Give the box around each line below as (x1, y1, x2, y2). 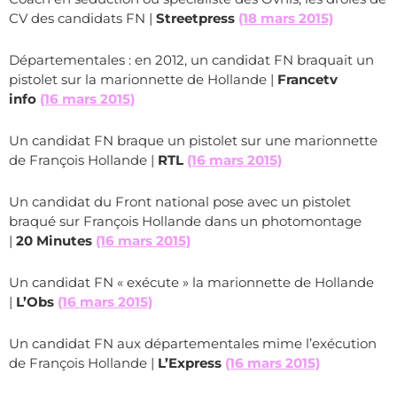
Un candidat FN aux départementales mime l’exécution (9, 335, 377, 352)
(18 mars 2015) (238, 10, 333, 27)
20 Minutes (16, 232, 92, 249)
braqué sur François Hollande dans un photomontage (9, 213, 362, 230)
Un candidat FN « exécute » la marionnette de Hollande (9, 274, 374, 291)
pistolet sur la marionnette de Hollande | (9, 71, 274, 88)
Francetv (274, 71, 338, 88)
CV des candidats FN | (9, 10, 156, 27)
